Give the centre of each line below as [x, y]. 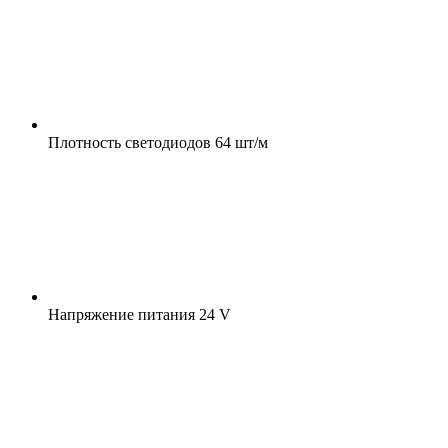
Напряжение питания [121, 314]
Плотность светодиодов [129, 142]
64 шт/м [239, 142]
